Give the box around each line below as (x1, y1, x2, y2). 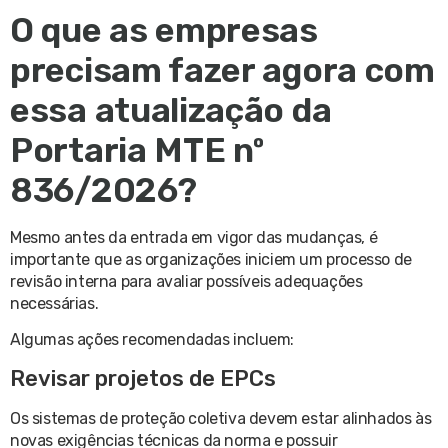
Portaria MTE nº (10, 129, 264, 171)
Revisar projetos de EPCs (10, 364, 276, 392)
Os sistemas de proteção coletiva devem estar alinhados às (10, 408, 432, 428)
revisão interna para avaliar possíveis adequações (10, 271, 363, 291)
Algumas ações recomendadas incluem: (10, 330, 294, 350)
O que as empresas (10, 9, 318, 51)
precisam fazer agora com (10, 49, 435, 91)
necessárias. (10, 293, 99, 313)
